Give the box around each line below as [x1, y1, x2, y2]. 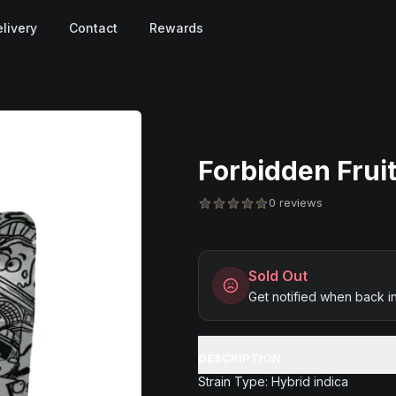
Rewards [149, 19, 203, 35]
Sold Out [248, 267, 308, 285]
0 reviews [269, 195, 323, 209]
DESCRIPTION [198, 351, 281, 365]
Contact [69, 19, 118, 35]
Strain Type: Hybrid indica [198, 374, 348, 389]
